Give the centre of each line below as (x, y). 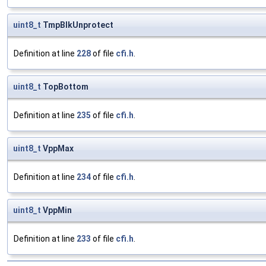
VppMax (57, 149)
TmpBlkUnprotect (77, 25)
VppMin (56, 210)
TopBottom (65, 87)
